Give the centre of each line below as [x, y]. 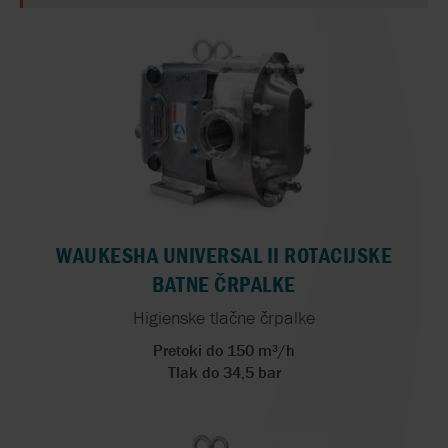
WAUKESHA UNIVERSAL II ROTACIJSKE [224, 255]
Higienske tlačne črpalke [224, 317]
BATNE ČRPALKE [224, 284]
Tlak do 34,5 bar [224, 371]
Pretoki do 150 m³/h [224, 349]
